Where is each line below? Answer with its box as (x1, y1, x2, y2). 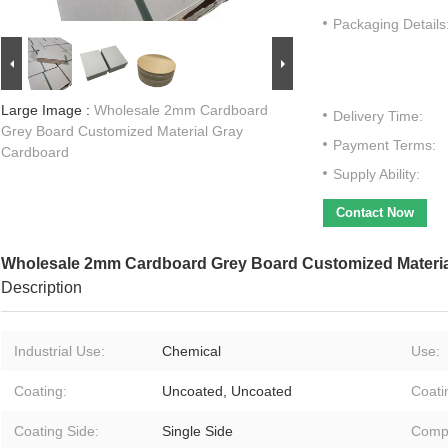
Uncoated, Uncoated (162, 383, 292, 400)
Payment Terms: (333, 137, 436, 154)
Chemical (162, 343, 221, 360)
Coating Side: (14, 423, 99, 440)
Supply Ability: (333, 166, 420, 183)
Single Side (162, 423, 233, 440)
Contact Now (336, 205, 414, 221)
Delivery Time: (333, 108, 423, 125)
